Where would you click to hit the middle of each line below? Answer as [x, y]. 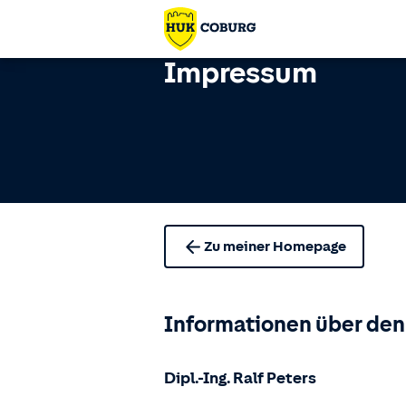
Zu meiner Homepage [275, 246]
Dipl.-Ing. [197, 378]
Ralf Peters [275, 378]
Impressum [241, 72]
